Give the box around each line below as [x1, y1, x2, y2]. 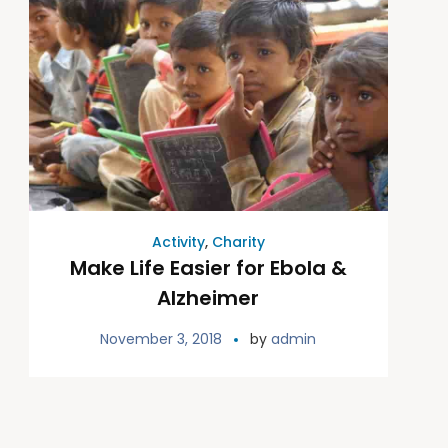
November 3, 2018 [100, 328, 223, 349]
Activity [151, 231, 205, 252]
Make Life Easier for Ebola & [69, 253, 347, 282]
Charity [211, 231, 265, 252]
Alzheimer [157, 283, 260, 312]
